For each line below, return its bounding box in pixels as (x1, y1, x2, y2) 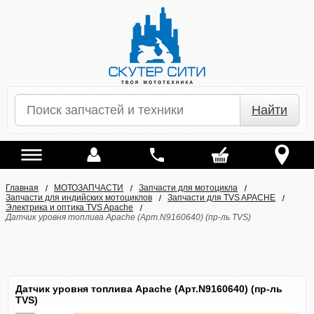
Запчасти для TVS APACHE (168, 193, 275, 203)
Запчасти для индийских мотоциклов (6, 193, 152, 203)
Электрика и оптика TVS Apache (6, 203, 133, 212)
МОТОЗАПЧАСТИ (54, 183, 123, 193)
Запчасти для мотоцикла (139, 183, 238, 193)
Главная (6, 183, 39, 193)
